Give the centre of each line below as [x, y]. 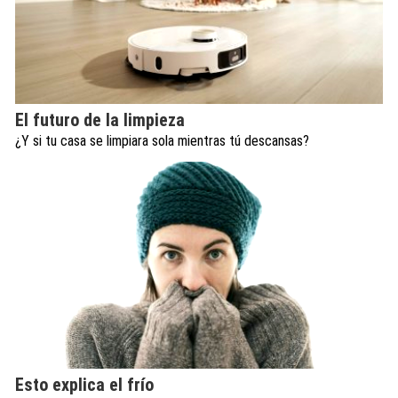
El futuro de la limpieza [100, 120]
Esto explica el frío [84, 385]
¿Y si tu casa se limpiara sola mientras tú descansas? [162, 141]
